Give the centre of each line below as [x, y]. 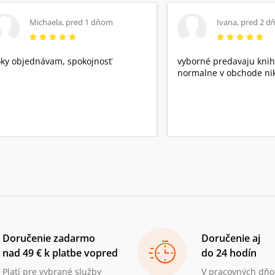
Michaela [46, 22]
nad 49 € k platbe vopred [60, 253]
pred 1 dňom [90, 22]
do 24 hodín [229, 253]
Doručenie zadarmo [49, 238]
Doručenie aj [231, 238]
